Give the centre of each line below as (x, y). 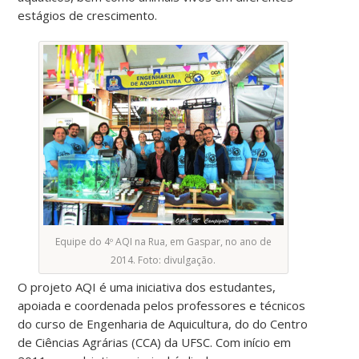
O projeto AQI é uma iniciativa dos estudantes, (147, 286)
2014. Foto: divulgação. (163, 260)
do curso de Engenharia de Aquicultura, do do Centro (163, 323)
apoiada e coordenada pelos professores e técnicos (162, 305)
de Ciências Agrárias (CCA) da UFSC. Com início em (155, 342)
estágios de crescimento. (88, 15)
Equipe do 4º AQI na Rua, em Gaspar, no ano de (163, 241)
